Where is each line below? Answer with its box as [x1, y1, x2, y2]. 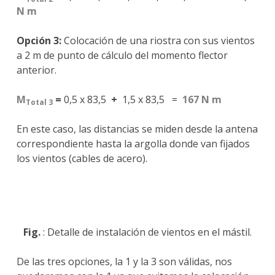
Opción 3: [16, 34, 61, 48]
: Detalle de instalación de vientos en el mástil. [41, 225, 252, 239]
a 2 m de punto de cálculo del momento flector [16, 48, 228, 63]
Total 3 [25, 97, 53, 108]
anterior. [16, 63, 56, 77]
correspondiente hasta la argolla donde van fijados [16, 137, 250, 151]
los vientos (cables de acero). [16, 152, 147, 166]
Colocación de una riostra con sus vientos [61, 34, 255, 48]
